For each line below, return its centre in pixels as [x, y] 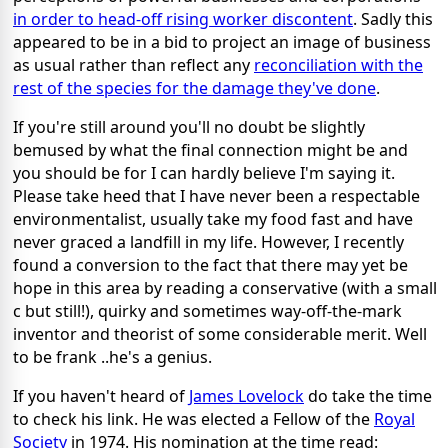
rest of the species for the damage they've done [194, 88]
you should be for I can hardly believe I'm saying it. [204, 173]
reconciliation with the [338, 65]
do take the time [368, 396]
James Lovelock [246, 396]
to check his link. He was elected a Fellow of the [193, 419]
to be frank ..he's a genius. [112, 357]
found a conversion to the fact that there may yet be [210, 265]
